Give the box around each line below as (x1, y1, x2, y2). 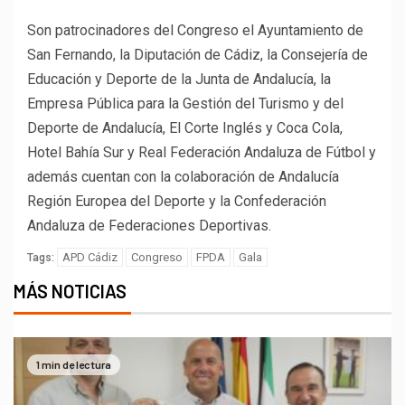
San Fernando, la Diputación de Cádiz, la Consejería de (27, 45, 368, 63)
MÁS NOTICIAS (14, 279, 127, 302)
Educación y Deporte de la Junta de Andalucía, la (27, 70, 331, 88)
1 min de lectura (36, 358, 111, 371)
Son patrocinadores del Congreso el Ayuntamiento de (27, 21, 363, 39)
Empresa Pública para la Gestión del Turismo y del (27, 94, 344, 112)
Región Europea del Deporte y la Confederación (27, 192, 326, 210)
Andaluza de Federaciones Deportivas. (27, 216, 271, 234)
